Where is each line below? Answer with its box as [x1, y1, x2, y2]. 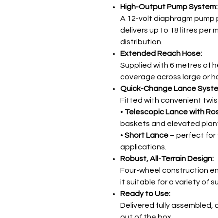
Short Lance [125, 131, 168, 139]
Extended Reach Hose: [120, 49, 202, 57]
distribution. [120, 37, 163, 46]
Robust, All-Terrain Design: [120, 154, 214, 163]
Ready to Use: [120, 189, 170, 198]
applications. [120, 143, 166, 151]
